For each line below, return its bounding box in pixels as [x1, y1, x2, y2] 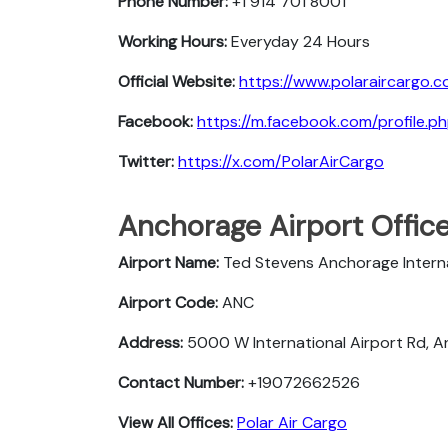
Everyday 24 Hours [227, 30, 370, 52]
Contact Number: [118, 371, 248, 393]
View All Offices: [118, 411, 237, 433]
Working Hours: [118, 30, 227, 52]
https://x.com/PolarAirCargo [178, 150, 384, 172]
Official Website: [118, 70, 235, 92]
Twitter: [118, 150, 174, 172]
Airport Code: [118, 291, 218, 313]
